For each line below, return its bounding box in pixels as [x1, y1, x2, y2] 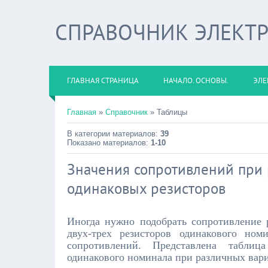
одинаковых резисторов [67, 179, 226, 198]
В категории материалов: [67, 129, 160, 138]
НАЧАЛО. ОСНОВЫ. [163, 75, 229, 86]
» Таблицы [148, 108, 187, 117]
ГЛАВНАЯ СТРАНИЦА [67, 75, 139, 86]
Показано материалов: [67, 138, 151, 147]
